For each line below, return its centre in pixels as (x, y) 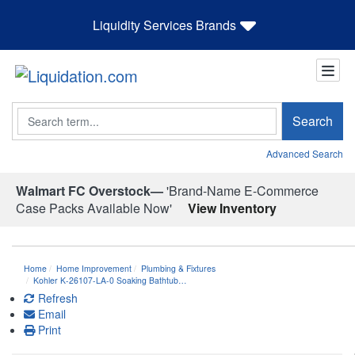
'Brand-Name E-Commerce (241, 190)
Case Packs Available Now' (94, 208)
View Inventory (232, 208)
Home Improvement (94, 268)
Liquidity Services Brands (164, 25)
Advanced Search (305, 153)
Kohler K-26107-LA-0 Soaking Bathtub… (110, 280)
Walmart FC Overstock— (90, 190)
